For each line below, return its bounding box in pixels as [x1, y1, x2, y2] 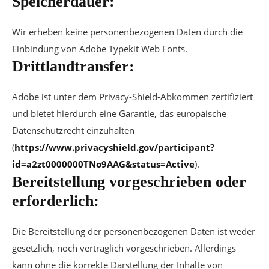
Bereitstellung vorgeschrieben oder [12, 173, 246, 190]
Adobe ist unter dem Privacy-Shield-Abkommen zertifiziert [12, 91, 253, 103]
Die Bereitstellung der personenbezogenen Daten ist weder [12, 225, 255, 237]
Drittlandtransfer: [12, 58, 134, 75]
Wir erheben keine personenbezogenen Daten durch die [12, 26, 243, 38]
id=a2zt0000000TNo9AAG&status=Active [12, 158, 195, 170]
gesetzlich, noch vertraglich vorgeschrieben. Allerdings [12, 242, 236, 254]
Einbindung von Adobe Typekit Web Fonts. [12, 43, 187, 55]
